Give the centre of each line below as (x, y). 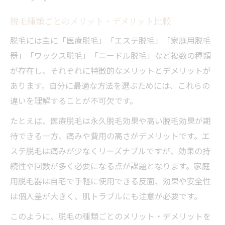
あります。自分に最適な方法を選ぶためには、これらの (110, 85)
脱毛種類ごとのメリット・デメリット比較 (90, 21)
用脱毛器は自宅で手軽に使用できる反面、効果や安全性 (110, 181)
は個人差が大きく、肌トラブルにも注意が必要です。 (106, 196)
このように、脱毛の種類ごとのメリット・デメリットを (110, 216)
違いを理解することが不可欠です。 (74, 100)
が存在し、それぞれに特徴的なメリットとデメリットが (110, 70)
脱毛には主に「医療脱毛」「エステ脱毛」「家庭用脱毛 (110, 40)
